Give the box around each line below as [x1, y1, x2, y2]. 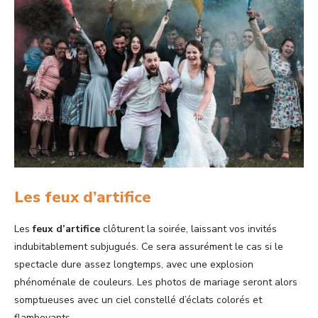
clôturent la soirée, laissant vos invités [100, 222, 277, 236]
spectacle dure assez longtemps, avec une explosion [14, 258, 253, 272]
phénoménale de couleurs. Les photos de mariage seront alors [14, 275, 297, 290]
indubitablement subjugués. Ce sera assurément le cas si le [14, 240, 283, 254]
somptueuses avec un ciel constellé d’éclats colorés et [14, 293, 262, 307]
